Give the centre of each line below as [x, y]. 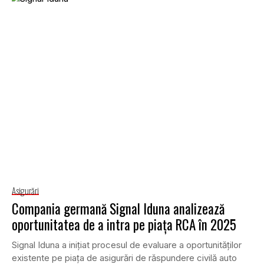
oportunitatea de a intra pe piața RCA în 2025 [124, 224]
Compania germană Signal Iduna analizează [118, 208]
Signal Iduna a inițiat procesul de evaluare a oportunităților [127, 245]
